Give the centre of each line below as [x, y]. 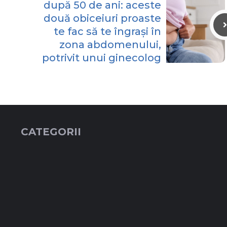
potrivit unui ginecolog [102, 58]
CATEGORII [51, 132]
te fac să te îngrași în [107, 32]
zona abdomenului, [110, 45]
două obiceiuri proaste [102, 18]
